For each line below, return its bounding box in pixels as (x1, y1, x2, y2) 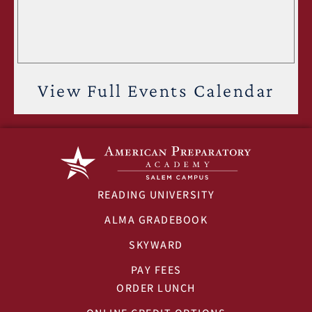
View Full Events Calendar (38, 79, 274, 101)
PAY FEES (130, 263, 182, 278)
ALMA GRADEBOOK (104, 212, 208, 228)
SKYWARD (129, 237, 183, 253)
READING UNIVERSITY (97, 187, 215, 203)
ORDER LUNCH (116, 281, 196, 296)
